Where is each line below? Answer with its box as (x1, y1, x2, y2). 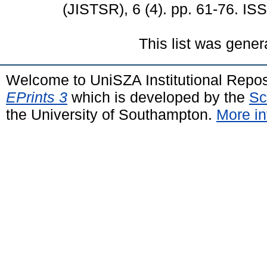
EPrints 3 (6, 88, 67, 105)
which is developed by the (67, 88, 249, 105)
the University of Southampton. (6, 105, 216, 123)
